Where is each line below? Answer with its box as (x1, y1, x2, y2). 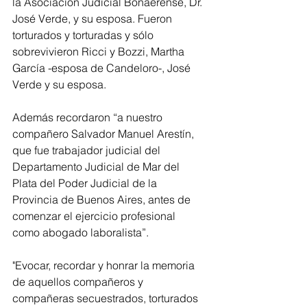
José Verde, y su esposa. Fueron (12, 12, 175, 25)
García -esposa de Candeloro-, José (12, 61, 193, 75)
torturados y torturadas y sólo (12, 28, 156, 42)
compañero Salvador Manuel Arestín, (12, 127, 197, 140)
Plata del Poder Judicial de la (12, 176, 160, 190)
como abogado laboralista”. (12, 225, 149, 239)
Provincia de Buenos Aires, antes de (12, 193, 193, 206)
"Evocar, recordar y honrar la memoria (12, 258, 197, 272)
